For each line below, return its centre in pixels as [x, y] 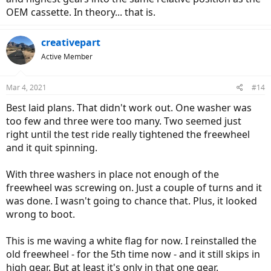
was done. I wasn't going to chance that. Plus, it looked [132, 201]
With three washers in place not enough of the [113, 175]
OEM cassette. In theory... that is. [81, 12]
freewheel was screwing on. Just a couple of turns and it [134, 188]
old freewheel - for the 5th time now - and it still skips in [133, 254]
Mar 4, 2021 [26, 88]
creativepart [71, 43]
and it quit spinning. [52, 148]
